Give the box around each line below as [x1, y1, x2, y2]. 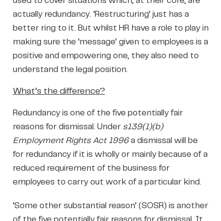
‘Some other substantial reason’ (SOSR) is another [12, 201, 208, 210]
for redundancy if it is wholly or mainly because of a [12, 150, 208, 158]
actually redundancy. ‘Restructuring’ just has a [12, 10, 189, 18]
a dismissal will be [128, 136, 198, 145]
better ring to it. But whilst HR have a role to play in [12, 24, 209, 32]
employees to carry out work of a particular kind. [12, 178, 201, 186]
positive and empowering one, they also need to [12, 51, 199, 60]
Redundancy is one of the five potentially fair [12, 109, 183, 117]
